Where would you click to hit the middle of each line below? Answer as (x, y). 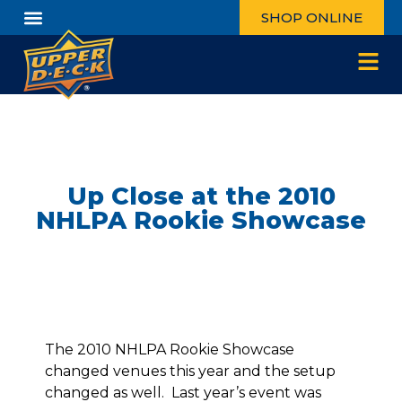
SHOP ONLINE (312, 17)
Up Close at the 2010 (201, 196)
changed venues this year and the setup (190, 371)
